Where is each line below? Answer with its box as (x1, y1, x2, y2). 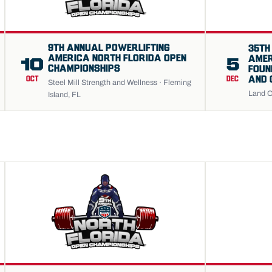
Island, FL (48, 90, 81, 99)
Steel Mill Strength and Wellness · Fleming (48, 78, 191, 87)
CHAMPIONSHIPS (48, 63, 120, 74)
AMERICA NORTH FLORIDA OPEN (48, 53, 186, 64)
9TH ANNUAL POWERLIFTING (48, 42, 170, 53)
